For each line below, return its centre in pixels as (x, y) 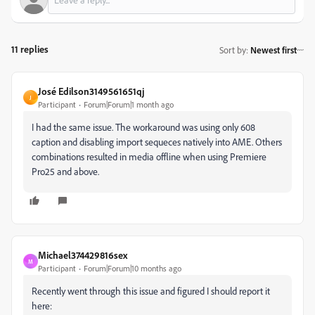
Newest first (274, 50)
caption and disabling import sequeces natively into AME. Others (157, 142)
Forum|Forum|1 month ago (129, 104)
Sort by (233, 50)
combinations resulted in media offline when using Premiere (149, 156)
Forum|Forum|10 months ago (133, 268)
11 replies (30, 49)
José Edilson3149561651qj (91, 91)
